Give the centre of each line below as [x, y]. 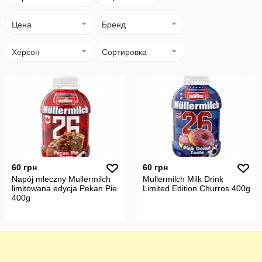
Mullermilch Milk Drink [183, 179]
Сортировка [124, 52]
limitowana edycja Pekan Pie [64, 188]
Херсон [26, 52]
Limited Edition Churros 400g [196, 188]
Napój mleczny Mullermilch [61, 179]
